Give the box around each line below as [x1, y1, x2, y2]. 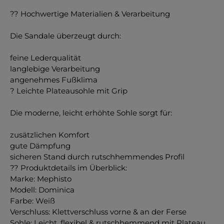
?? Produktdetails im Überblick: [10, 162, 127, 172]
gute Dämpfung [10, 140, 70, 150]
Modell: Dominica [10, 184, 74, 194]
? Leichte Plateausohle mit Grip [10, 85, 127, 95]
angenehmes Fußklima [10, 74, 97, 84]
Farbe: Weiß [10, 195, 55, 205]
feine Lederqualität [10, 52, 81, 62]
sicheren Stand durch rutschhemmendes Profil [10, 151, 184, 161]
